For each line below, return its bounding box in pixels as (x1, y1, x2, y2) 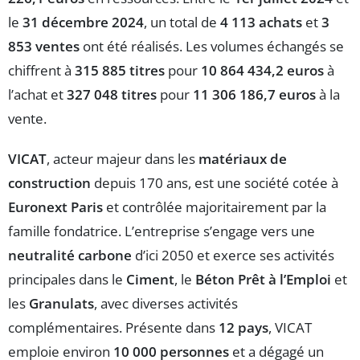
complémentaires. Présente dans (8, 318, 219, 337)
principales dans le (8, 270, 126, 289)
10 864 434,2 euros (201, 61, 324, 80)
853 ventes (8, 37, 80, 56)
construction (8, 174, 91, 193)
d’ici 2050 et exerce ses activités (132, 246, 334, 265)
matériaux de (198, 149, 287, 169)
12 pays (219, 318, 268, 337)
